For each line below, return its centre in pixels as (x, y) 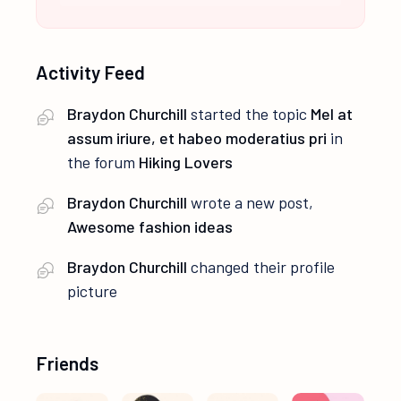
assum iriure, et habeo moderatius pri (197, 138)
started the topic (249, 114)
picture (93, 291)
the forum (103, 162)
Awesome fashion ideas (150, 227)
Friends (68, 363)
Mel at (332, 114)
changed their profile (261, 267)
